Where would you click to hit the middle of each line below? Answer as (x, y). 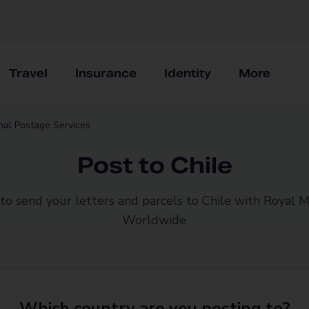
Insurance (106, 73)
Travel (28, 73)
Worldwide (154, 220)
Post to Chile (154, 165)
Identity (188, 73)
